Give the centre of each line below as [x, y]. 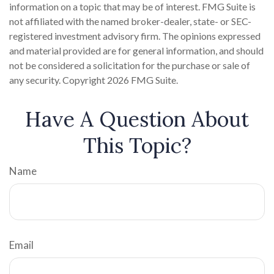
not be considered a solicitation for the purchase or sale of [130, 65]
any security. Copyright [58, 80]
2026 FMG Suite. [143, 80]
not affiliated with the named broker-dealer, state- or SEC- [130, 21]
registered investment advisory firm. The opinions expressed [135, 36]
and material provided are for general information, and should [136, 50]
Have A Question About [137, 119]
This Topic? [137, 145]
